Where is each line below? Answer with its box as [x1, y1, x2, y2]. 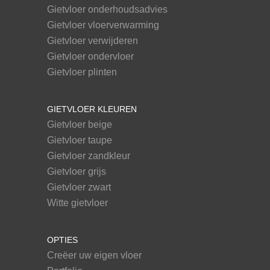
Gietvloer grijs [46, 166, 106, 177]
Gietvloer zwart [46, 182, 111, 193]
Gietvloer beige [46, 119, 112, 130]
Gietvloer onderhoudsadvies [46, 4, 168, 15]
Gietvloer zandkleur [46, 151, 130, 162]
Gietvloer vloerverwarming [46, 20, 159, 31]
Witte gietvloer [46, 198, 108, 209]
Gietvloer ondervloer [46, 51, 134, 62]
